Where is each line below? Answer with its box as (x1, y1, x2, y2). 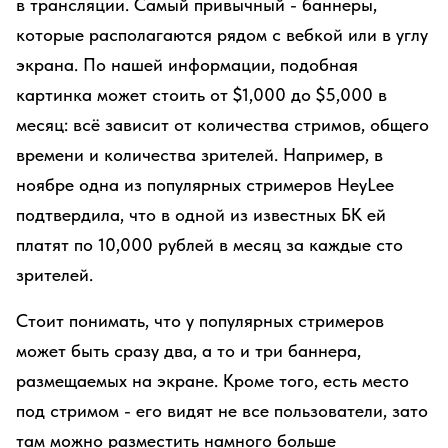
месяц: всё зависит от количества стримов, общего (16, 114, 429, 135)
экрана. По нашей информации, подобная (16, 54, 358, 75)
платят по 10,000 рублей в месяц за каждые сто (16, 234, 403, 255)
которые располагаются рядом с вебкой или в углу (16, 24, 428, 45)
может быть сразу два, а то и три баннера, (16, 340, 361, 361)
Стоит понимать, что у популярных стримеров (16, 310, 384, 331)
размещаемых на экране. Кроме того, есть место (16, 370, 409, 391)
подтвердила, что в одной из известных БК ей (16, 204, 386, 225)
